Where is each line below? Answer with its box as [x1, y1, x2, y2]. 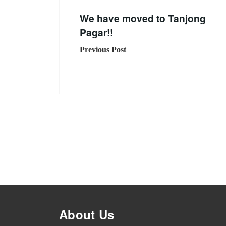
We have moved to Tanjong [80, 11, 206, 26]
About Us [59, 206, 115, 223]
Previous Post [80, 45, 126, 54]
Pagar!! [80, 25, 113, 40]
